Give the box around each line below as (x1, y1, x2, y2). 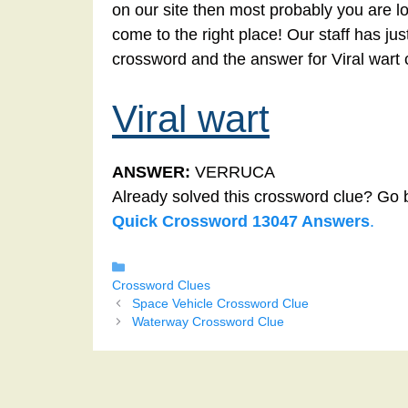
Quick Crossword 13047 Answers (112, 212, 370, 231)
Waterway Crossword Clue (131, 315, 284, 330)
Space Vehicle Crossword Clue (131, 297, 309, 311)
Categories (130, 260, 194, 274)
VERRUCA (190, 163, 275, 182)
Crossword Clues (112, 279, 210, 293)
